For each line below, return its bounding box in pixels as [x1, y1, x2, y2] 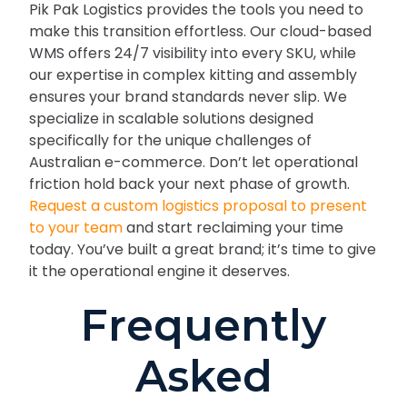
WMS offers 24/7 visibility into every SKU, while [29, 42, 356, 64]
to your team [29, 216, 123, 238]
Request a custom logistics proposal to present [29, 194, 367, 216]
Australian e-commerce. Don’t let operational [29, 151, 358, 173]
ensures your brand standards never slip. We [29, 85, 347, 107]
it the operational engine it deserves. [29, 260, 290, 282]
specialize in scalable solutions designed [29, 107, 313, 129]
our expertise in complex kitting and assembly [29, 64, 357, 85]
